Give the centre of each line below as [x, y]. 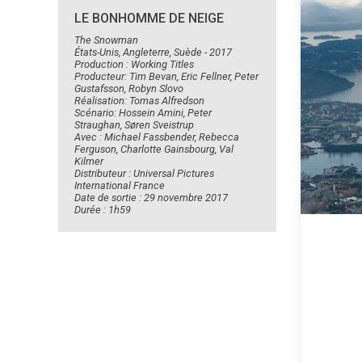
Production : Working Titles [134, 64]
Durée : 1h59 [103, 209]
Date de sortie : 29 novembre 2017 [151, 197]
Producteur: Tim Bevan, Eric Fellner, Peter [166, 76]
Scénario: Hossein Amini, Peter [143, 112]
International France [120, 185]
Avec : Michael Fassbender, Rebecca [157, 137]
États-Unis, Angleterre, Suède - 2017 [153, 52]
